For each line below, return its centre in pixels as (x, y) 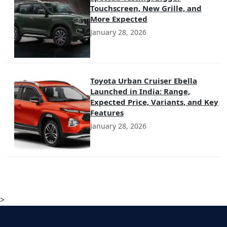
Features (107, 112)
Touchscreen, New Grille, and (146, 8)
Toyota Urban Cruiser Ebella (144, 80)
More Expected (119, 18)
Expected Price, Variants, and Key (154, 102)
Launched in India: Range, (140, 91)
